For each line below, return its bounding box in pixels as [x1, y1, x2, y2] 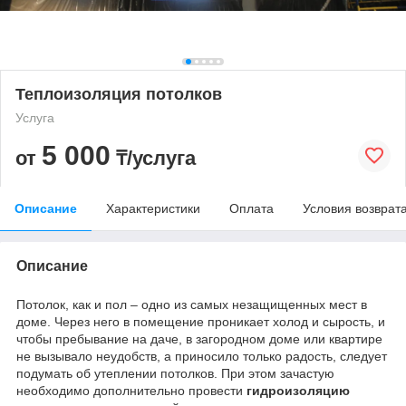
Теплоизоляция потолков [15, 84, 222, 103]
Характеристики [106, 200, 200, 216]
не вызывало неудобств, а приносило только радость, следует [16, 348, 387, 363]
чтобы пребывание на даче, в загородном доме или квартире [16, 331, 382, 346]
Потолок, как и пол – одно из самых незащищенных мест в [16, 296, 367, 312]
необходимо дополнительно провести [16, 382, 246, 398]
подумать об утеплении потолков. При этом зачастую [16, 365, 334, 381]
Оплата [229, 200, 274, 216]
